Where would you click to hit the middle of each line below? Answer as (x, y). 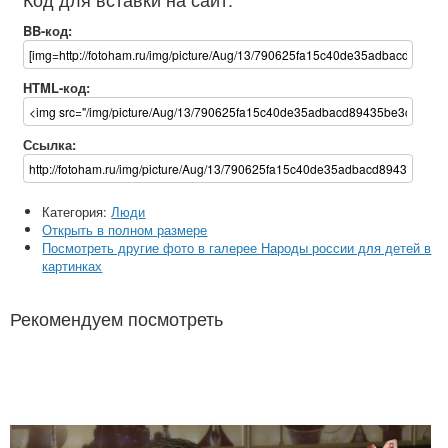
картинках (72, 265)
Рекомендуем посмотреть (116, 318)
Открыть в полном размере (125, 229)
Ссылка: (49, 144)
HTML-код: (56, 87)
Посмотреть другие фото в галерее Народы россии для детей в (237, 247)
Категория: (77, 211)
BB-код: (47, 30)
